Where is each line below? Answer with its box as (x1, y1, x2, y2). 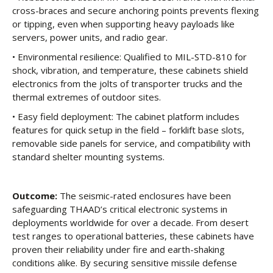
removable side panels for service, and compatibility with (12, 137, 250, 149)
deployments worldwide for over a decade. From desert (12, 216, 249, 229)
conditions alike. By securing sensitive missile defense (12, 257, 237, 269)
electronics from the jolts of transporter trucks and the (12, 77, 243, 90)
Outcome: (12, 190, 57, 202)
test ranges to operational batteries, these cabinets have (12, 230, 254, 242)
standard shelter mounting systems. (12, 151, 165, 163)
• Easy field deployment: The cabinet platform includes (12, 110, 239, 122)
